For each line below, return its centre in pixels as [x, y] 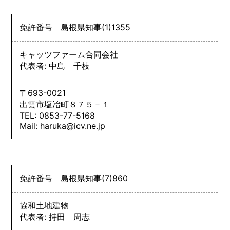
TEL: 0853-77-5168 [57, 115]
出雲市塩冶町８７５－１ [65, 104]
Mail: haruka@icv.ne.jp [63, 126]
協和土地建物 [44, 205]
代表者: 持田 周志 [55, 216]
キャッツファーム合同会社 [69, 54]
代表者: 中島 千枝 [55, 65]
